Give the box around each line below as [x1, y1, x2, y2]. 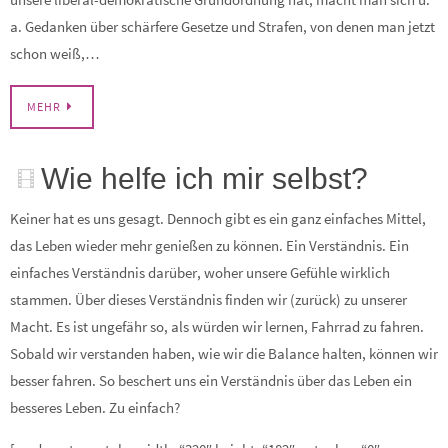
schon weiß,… [10, 43, 100, 63]
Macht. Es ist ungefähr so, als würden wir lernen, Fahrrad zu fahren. [10, 317, 424, 337]
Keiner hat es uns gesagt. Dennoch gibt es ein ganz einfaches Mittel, [10, 209, 426, 229]
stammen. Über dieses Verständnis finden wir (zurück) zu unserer [10, 290, 407, 310]
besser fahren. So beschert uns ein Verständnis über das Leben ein [10, 371, 412, 391]
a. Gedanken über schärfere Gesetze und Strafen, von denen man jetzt [10, 16, 435, 36]
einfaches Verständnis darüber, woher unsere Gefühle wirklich [10, 263, 390, 283]
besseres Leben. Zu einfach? [10, 398, 180, 418]
